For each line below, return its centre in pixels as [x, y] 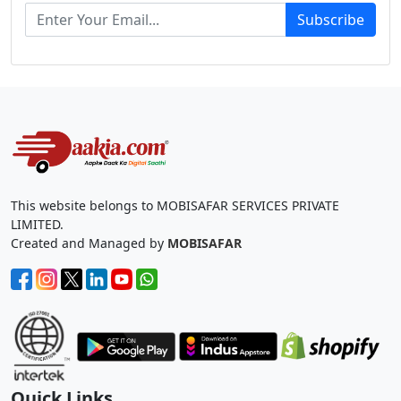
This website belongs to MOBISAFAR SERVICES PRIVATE [175, 206]
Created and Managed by [89, 243]
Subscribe [331, 19]
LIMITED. [37, 225]
